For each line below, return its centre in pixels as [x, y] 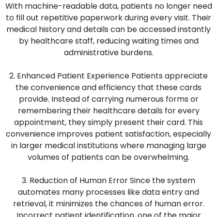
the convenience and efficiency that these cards [108, 88]
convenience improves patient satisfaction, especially [108, 134]
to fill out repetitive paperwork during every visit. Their [108, 18]
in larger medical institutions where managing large [108, 146]
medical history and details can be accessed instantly [108, 30]
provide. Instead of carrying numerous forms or [108, 99]
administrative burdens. [108, 53]
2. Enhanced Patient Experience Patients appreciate [108, 76]
